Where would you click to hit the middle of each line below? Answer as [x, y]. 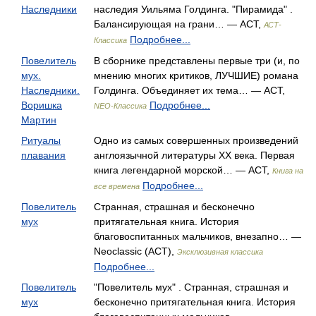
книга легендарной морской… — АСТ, [183, 170]
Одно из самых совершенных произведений [196, 140]
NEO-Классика [120, 106]
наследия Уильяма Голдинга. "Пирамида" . [193, 9]
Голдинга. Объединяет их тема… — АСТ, [189, 90]
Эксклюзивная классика [220, 252]
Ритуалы [41, 140]
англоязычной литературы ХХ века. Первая [194, 155]
